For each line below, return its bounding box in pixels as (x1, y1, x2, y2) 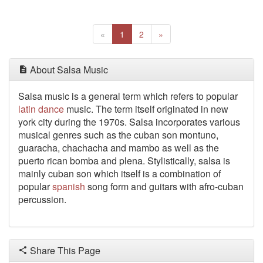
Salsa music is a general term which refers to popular (18, 89, 238, 103)
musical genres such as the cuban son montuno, (18, 128, 218, 141)
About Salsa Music (28, 63, 108, 76)
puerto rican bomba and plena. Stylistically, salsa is (18, 154, 230, 167)
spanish (52, 180, 85, 193)
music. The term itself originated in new (64, 102, 228, 116)
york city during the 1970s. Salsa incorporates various (18, 115, 240, 129)
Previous (104, 28, 137, 39)
